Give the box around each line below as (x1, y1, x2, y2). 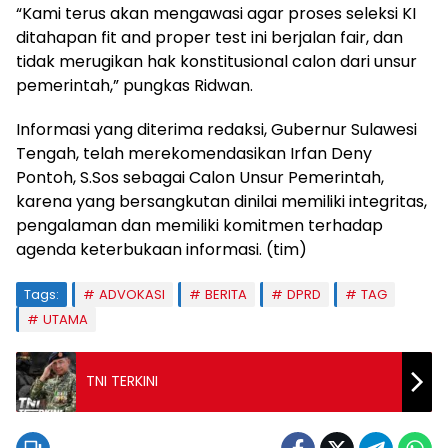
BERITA (205, 284, 247, 304)
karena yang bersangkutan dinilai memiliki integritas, (16, 189, 427, 213)
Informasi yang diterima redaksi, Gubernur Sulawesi (16, 117, 417, 141)
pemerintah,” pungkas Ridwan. (16, 73, 253, 97)
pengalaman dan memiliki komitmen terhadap (16, 213, 383, 237)
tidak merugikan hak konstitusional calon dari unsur (16, 49, 417, 73)
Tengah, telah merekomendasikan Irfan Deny (16, 141, 372, 165)
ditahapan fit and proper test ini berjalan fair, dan (16, 25, 403, 49)
